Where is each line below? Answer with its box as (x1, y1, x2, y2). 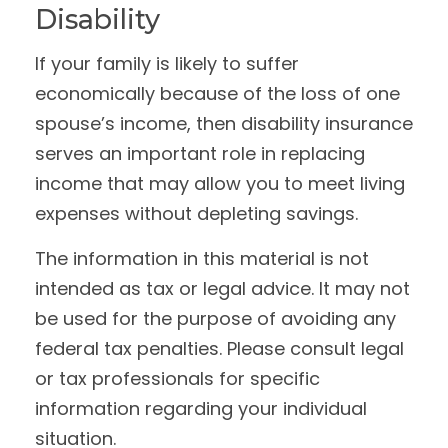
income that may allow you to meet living (35, 171, 405, 196)
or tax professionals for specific (35, 366, 320, 391)
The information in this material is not (35, 246, 369, 271)
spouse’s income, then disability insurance (35, 111, 413, 136)
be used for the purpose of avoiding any (35, 306, 396, 331)
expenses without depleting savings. (35, 201, 358, 226)
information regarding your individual (35, 396, 367, 421)
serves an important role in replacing (35, 141, 365, 166)
